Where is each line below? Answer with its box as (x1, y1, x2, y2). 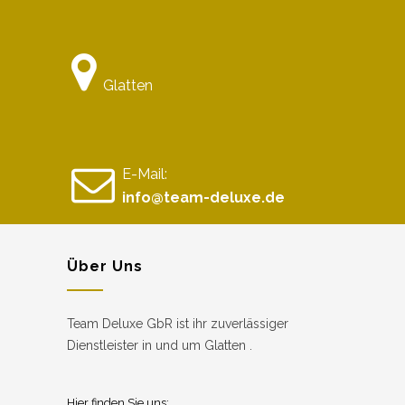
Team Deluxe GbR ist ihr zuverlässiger (67, 316, 288, 331)
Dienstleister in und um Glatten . (67, 337, 252, 353)
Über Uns (67, 257, 143, 275)
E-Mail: (122, 165, 167, 183)
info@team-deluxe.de (122, 188, 285, 206)
